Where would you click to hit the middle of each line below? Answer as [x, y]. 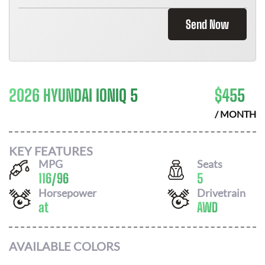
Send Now [207, 24]
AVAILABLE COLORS [64, 246]
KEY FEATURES [51, 151]
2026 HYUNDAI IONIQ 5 [73, 95]
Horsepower [67, 193]
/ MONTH [235, 114]
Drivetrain [221, 193]
